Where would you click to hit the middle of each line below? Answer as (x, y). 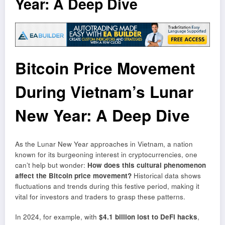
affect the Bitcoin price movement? (73, 175)
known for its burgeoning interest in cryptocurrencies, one (106, 154)
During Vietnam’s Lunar (104, 92)
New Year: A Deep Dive (102, 116)
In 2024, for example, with (57, 217)
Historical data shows (166, 175)
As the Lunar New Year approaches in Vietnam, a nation (104, 144)
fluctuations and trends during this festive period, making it (107, 186)
